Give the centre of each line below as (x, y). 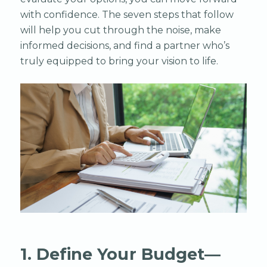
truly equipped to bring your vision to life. (119, 61)
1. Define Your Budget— (120, 254)
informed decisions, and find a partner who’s (125, 45)
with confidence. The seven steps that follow (127, 14)
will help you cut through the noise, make (120, 30)
